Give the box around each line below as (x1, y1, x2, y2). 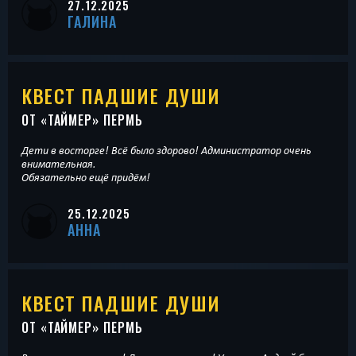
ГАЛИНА (68, 11, 117, 33)
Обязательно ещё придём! (21, 170, 150, 184)
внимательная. (21, 157, 96, 170)
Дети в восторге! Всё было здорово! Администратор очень (21, 143, 311, 157)
